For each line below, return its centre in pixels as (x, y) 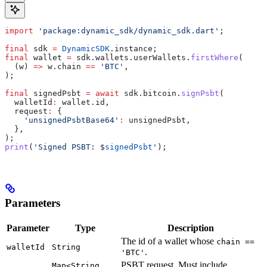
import (19, 30)
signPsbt (200, 93)
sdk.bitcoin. (150, 93)
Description (191, 228)
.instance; (133, 48)
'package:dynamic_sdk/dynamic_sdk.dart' (126, 30)
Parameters (32, 203)
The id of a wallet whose (169, 241)
